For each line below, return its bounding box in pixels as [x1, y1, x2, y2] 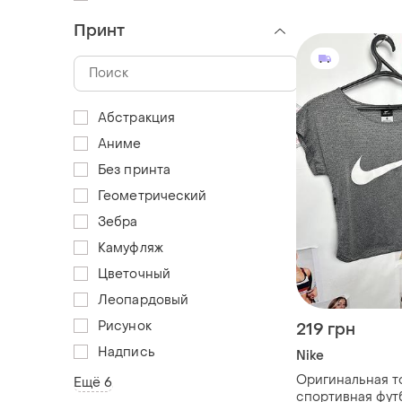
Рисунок [98, 317, 152, 335]
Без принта [98, 161, 170, 179]
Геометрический [98, 187, 207, 205]
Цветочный [98, 265, 170, 283]
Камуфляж [98, 239, 163, 257]
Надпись [98, 343, 155, 361]
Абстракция [98, 109, 175, 127]
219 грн [296, 319, 355, 341]
